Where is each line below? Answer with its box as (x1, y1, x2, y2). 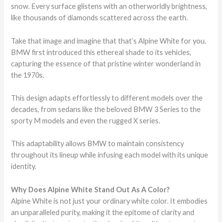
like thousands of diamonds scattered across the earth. (11, 13, 188, 22)
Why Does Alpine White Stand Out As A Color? (11, 185, 170, 194)
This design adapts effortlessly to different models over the (11, 93, 203, 102)
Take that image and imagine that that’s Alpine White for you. (11, 36, 207, 45)
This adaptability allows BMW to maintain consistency (11, 139, 184, 148)
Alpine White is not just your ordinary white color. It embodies (11, 196, 208, 205)
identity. (11, 162, 37, 171)
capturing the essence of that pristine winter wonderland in (11, 59, 201, 68)
